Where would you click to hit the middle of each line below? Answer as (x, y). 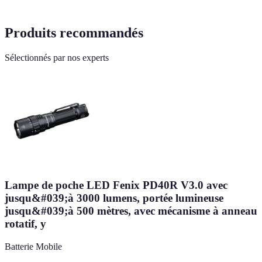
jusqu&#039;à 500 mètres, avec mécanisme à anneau (131, 211)
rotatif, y (25, 224)
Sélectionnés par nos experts (57, 57)
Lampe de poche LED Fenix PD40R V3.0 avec (116, 185)
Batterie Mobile (33, 247)
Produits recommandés (74, 32)
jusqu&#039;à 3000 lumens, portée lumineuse (114, 198)
